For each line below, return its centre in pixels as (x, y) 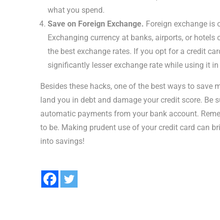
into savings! (62, 141)
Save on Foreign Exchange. (96, 24)
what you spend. (77, 10)
